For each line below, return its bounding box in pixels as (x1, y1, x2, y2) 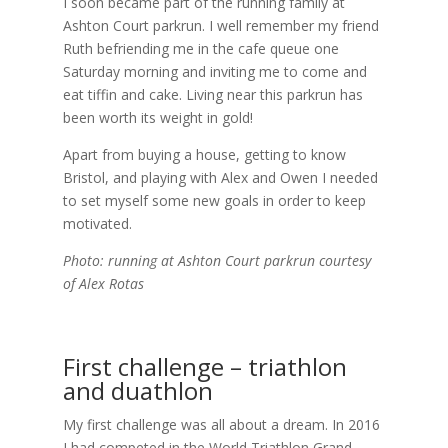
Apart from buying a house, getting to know (62, 144, 346, 164)
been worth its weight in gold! (62, 107, 253, 127)
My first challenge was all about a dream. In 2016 (62, 414, 380, 434)
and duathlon (62, 373, 213, 407)
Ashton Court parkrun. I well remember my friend (62, 15, 379, 35)
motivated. (62, 213, 132, 233)
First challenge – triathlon (62, 349, 347, 383)
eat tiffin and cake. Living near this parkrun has (62, 84, 363, 104)
